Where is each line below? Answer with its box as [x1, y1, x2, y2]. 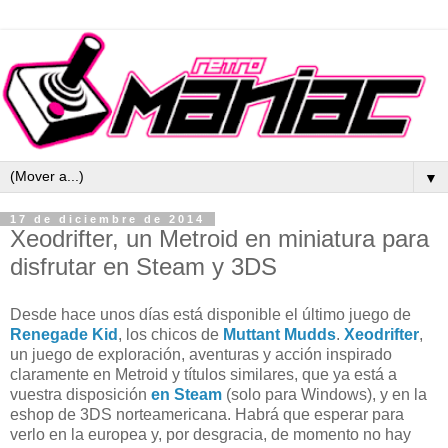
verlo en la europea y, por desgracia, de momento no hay [10, 425, 411, 443]
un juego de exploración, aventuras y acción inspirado [10, 345, 392, 363]
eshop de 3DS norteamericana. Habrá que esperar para [10, 405, 404, 423]
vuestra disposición [10, 385, 151, 403]
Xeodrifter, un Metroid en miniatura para [10, 224, 429, 252]
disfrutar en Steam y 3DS [10, 252, 277, 280]
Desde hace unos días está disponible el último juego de [10, 305, 411, 323]
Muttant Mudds [223, 325, 336, 343]
